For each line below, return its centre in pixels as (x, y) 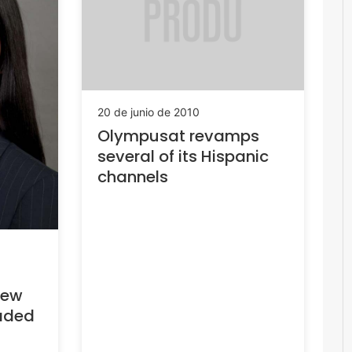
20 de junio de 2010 (148, 112)
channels (132, 176)
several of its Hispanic (183, 156)
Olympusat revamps (178, 136)
